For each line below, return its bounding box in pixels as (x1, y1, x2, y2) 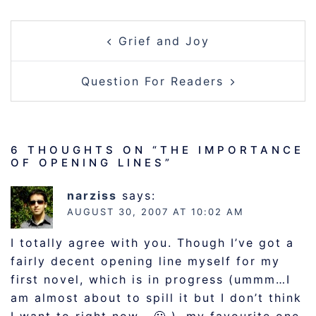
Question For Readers (81, 74, 224, 88)
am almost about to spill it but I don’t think (11, 291, 302, 305)
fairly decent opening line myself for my (11, 254, 280, 268)
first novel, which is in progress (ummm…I (11, 272, 291, 286)
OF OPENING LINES (11, 156, 165, 169)
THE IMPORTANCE (160, 143, 304, 157)
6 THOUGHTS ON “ (11, 143, 160, 157)
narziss (67, 188, 117, 202)
